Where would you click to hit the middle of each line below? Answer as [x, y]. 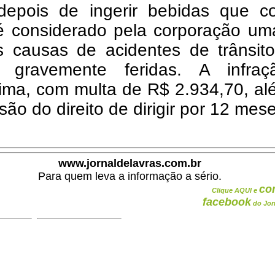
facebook [227, 202]
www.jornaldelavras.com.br [130, 163]
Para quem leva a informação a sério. [130, 176]
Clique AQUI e [235, 190]
